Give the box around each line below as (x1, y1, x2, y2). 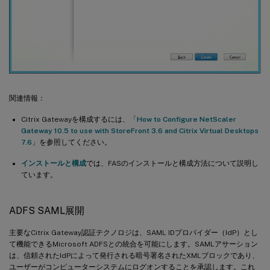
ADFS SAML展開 (9, 205, 84, 217)
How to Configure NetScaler (137, 115, 236, 124)
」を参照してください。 (32, 138, 111, 147)
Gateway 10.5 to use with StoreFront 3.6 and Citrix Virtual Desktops (21, 127, 259, 136)
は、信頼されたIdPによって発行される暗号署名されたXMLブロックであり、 (9, 251, 259, 260)
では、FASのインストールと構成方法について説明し (86, 159, 259, 168)
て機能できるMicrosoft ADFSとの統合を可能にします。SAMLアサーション (9, 240, 258, 249)
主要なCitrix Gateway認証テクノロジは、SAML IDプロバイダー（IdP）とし (9, 228, 258, 237)
